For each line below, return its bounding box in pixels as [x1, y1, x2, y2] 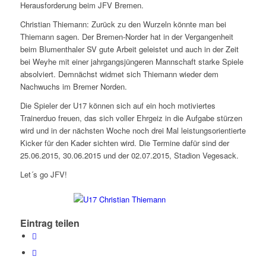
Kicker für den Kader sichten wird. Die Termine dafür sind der [20, 137, 229, 149]
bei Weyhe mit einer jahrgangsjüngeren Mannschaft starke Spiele [20, 56, 243, 68]
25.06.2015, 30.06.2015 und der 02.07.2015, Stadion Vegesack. [20, 150, 239, 161]
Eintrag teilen [20, 216, 80, 230]
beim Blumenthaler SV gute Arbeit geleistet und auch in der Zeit [20, 43, 239, 55]
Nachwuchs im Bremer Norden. [20, 81, 127, 93]
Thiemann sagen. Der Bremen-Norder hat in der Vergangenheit [20, 31, 233, 43]
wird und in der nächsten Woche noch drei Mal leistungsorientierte [20, 125, 246, 137]
